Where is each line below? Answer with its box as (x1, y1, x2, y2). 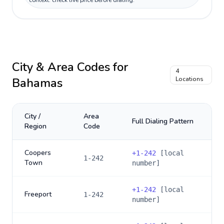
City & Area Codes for (12, 59, 128, 75)
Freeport (24, 189, 51, 199)
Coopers (24, 148, 51, 157)
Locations (175, 75, 204, 83)
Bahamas (12, 75, 62, 91)
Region (24, 121, 46, 131)
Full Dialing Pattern (132, 116, 193, 126)
